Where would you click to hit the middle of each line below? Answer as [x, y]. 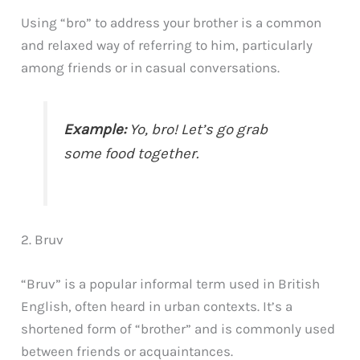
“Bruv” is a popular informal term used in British [171, 283]
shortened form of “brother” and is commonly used [178, 328]
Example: [95, 129]
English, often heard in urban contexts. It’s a [157, 306]
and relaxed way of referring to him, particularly [167, 45]
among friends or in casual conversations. [151, 67]
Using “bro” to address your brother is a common [172, 22]
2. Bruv [43, 239]
